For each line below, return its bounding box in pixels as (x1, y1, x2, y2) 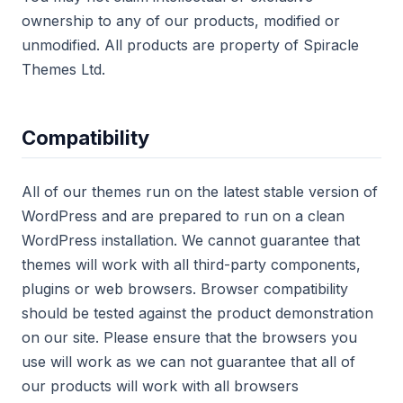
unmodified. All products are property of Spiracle (22, 36, 359, 54)
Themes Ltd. (22, 60, 105, 78)
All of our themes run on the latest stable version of (22, 183, 378, 201)
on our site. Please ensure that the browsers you (22, 328, 357, 346)
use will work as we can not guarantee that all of (22, 353, 355, 371)
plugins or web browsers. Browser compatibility (22, 280, 348, 298)
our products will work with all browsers (22, 377, 299, 395)
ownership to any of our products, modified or (22, 12, 340, 30)
